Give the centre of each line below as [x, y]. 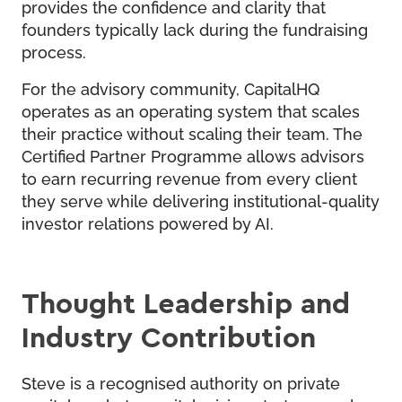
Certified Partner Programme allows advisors [193, 155]
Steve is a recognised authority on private [181, 382]
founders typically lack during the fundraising [195, 28]
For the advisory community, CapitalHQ [170, 87]
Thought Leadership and [186, 302]
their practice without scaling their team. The [192, 132]
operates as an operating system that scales [191, 110]
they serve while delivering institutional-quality [201, 200]
